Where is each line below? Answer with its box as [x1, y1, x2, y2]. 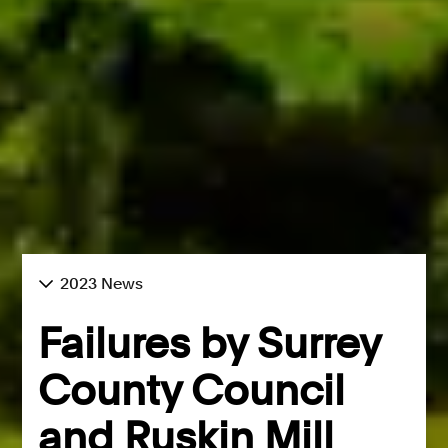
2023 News [60, 274, 144, 294]
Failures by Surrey [38, 318, 381, 369]
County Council [38, 365, 346, 416]
